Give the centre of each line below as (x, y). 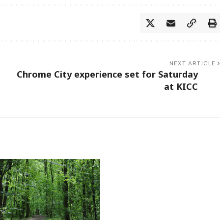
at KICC (181, 86)
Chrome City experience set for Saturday (107, 74)
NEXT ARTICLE (193, 63)
